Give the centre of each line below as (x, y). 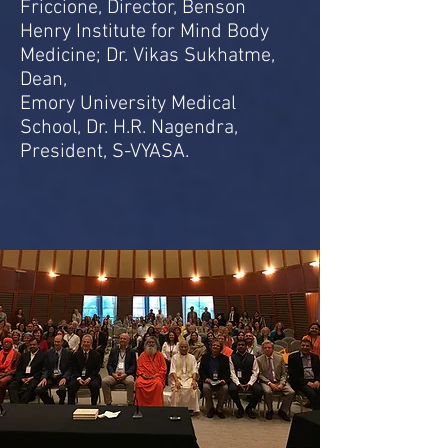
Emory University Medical (128, 104)
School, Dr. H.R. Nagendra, (129, 128)
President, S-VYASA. (104, 152)
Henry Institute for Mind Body (144, 32)
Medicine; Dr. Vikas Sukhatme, (147, 56)
